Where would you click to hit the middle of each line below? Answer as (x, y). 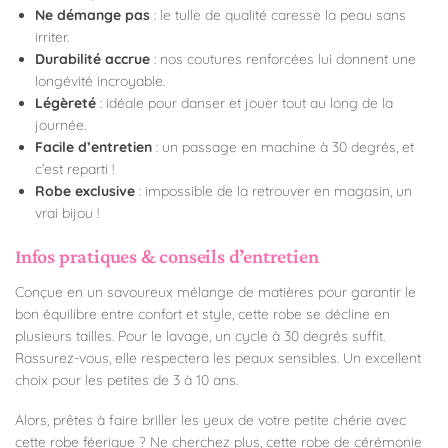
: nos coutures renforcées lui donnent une (283, 59)
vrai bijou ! (67, 213)
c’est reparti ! (74, 169)
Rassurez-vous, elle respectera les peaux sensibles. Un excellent (218, 357)
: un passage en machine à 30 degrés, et (283, 147)
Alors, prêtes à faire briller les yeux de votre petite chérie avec (210, 419)
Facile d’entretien (93, 147)
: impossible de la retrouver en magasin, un (273, 191)
